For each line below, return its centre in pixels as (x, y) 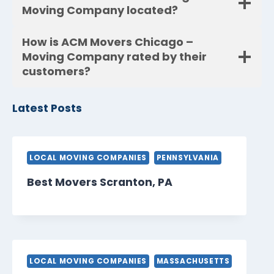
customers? (56, 72)
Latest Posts (47, 109)
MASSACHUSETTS (193, 261)
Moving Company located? (100, 10)
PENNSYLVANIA (187, 158)
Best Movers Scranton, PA (100, 183)
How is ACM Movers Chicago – (108, 42)
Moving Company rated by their (114, 57)
